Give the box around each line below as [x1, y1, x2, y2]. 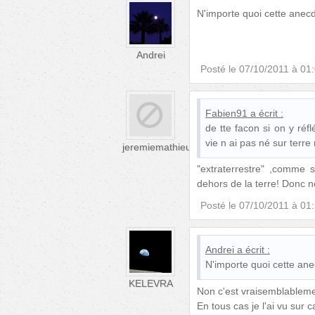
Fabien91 [205, 107, 247, 119]
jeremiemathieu [122, 141, 191, 153]
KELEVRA [128, 278, 173, 290]
